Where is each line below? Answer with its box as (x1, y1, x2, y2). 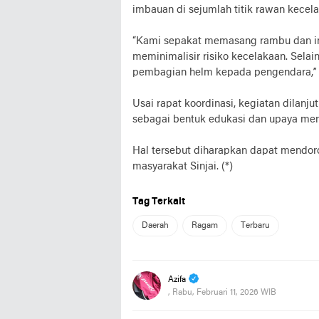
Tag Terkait (132, 197, 185, 207)
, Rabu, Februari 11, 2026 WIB (168, 288, 276, 297)
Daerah (142, 221, 169, 230)
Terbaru (241, 221, 270, 230)
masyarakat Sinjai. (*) (132, 161, 233, 172)
